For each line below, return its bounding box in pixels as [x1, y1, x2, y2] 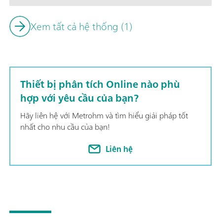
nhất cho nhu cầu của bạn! [20, 120, 110, 134]
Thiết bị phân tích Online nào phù [20, 75, 180, 93]
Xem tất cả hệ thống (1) [31, 17, 132, 35]
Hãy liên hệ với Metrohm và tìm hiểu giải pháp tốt [20, 109, 188, 123]
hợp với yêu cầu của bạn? [20, 89, 139, 107]
